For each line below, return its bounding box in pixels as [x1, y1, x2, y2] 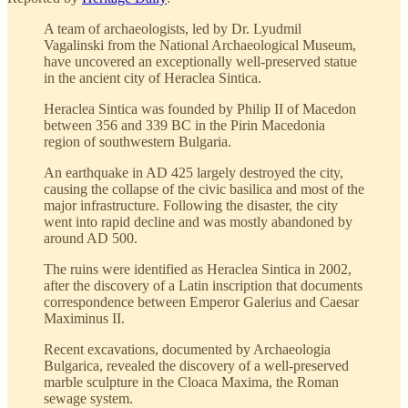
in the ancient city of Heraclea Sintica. [44, 69, 261, 86]
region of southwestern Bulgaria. [44, 133, 231, 149]
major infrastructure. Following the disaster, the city [44, 197, 338, 213]
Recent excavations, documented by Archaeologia [44, 341, 331, 357]
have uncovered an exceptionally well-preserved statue [44, 53, 357, 69]
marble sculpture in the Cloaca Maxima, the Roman [44, 373, 339, 390]
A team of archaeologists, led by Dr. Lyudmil [44, 20, 301, 36]
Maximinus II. [44, 310, 125, 326]
